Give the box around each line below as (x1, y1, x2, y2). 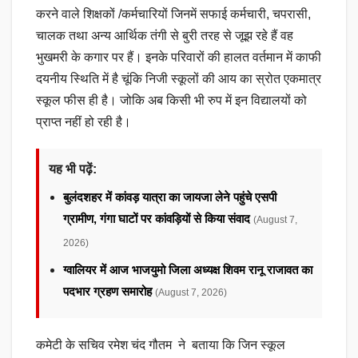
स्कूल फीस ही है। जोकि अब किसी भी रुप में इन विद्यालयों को (36, 93, 307, 107)
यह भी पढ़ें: (49, 161, 97, 176)
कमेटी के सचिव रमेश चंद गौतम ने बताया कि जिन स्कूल (36, 337, 285, 352)
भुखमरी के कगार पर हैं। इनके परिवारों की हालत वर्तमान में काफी (36, 50, 321, 64)
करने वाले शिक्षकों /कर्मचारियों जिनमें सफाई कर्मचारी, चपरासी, (36, 6, 311, 21)
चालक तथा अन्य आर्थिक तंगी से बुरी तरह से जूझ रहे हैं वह (36, 28, 293, 42)
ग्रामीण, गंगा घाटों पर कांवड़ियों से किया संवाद (63, 211, 253, 225)
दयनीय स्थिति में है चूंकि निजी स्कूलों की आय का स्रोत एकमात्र (36, 71, 321, 86)
